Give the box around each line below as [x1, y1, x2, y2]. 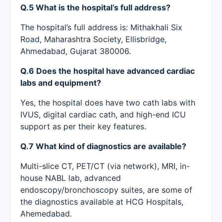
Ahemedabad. [20, 209, 72, 219]
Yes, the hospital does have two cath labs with [20, 98, 195, 108]
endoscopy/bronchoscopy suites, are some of [20, 185, 192, 195]
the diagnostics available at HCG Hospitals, [20, 197, 183, 207]
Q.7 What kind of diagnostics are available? [20, 141, 186, 151]
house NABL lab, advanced [20, 173, 121, 183]
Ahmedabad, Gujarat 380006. [20, 46, 131, 56]
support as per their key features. [20, 121, 146, 131]
